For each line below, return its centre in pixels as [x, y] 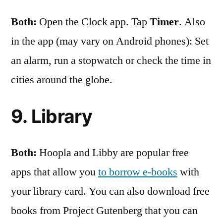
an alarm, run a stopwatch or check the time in [111, 60]
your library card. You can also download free [110, 191]
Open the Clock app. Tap [93, 22]
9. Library [52, 116]
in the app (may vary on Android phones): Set [110, 41]
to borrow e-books [138, 172]
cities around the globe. [62, 80]
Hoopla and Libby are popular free [113, 152]
